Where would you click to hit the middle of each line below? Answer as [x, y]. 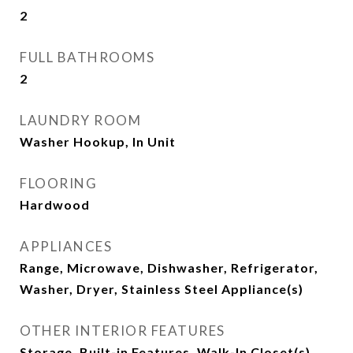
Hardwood [55, 204]
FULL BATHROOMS [87, 57]
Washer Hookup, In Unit [98, 141]
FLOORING [58, 183]
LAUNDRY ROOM [80, 120]
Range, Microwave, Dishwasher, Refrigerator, [169, 268]
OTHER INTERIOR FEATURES [123, 331]
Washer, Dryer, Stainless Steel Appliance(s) [162, 289]
